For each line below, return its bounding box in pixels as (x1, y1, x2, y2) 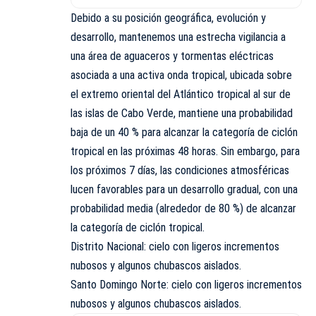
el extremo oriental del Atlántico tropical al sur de (71, 87, 291, 101)
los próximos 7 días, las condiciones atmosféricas (71, 163, 289, 177)
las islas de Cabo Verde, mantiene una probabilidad (71, 106, 293, 120)
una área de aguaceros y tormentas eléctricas (71, 49, 274, 63)
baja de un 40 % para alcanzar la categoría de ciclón (71, 125, 298, 139)
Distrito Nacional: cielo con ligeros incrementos (71, 239, 279, 253)
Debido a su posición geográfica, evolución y (71, 11, 266, 25)
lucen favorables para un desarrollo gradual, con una (71, 182, 298, 196)
